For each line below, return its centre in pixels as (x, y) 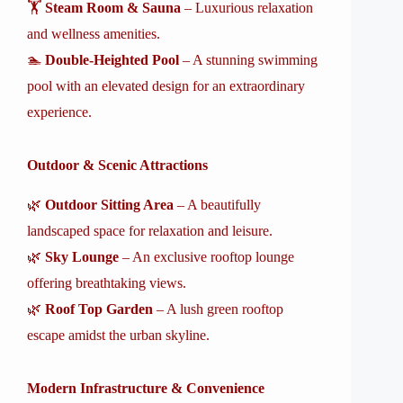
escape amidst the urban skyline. (118, 335)
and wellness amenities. (94, 34)
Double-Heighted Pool (112, 60)
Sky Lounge (82, 257)
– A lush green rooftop (218, 309)
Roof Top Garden (99, 309)
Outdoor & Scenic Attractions (117, 165)
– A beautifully (217, 205)
